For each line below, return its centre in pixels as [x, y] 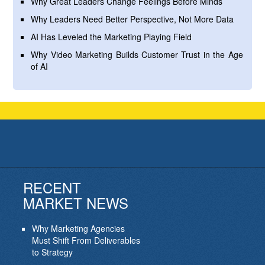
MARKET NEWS [75, 203]
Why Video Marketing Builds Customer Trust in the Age [137, 54]
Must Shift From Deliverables [86, 240]
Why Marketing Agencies [78, 228]
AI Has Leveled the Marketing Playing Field [112, 37]
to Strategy [52, 252]
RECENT [52, 187]
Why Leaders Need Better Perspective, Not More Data [132, 19]
